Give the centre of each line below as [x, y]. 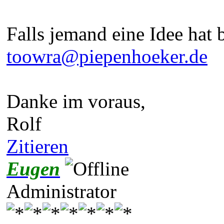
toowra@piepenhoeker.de [107, 56]
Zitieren [37, 146]
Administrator [61, 191]
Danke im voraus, [76, 101]
